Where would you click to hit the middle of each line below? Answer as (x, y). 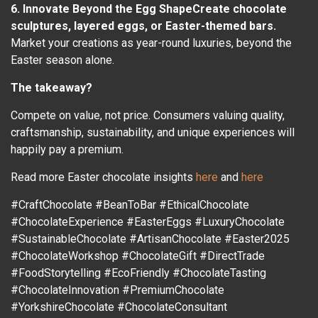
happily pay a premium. (67, 150)
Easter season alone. (62, 60)
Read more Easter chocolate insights (103, 177)
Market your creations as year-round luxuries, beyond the (151, 43)
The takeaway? (51, 88)
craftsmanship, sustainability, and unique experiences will (153, 133)
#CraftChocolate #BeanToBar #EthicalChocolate (130, 205)
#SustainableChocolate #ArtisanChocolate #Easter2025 (150, 239)
